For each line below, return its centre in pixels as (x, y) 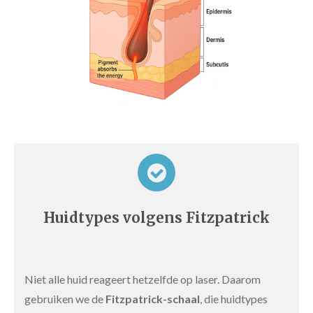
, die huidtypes (234, 299)
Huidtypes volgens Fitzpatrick (156, 218)
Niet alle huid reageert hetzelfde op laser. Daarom (143, 279)
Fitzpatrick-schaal (153, 299)
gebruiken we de (65, 299)
